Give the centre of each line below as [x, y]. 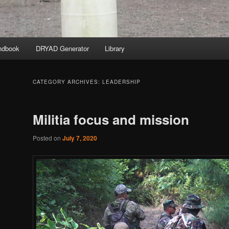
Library [115, 49]
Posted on [48, 138]
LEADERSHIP [121, 82]
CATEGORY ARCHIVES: [67, 82]
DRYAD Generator [62, 49]
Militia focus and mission [111, 120]
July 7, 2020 [80, 138]
